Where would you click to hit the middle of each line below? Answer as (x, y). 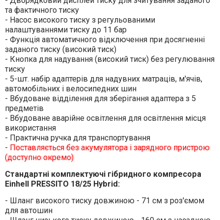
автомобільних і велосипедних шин (70, 89)
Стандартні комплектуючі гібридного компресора (103, 174)
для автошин (28, 211)
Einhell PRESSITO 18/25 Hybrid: (62, 184)
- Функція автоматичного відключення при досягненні (105, 40)
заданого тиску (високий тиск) (60, 50)
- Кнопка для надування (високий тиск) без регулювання (110, 59)
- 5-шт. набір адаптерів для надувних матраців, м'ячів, (103, 79)
